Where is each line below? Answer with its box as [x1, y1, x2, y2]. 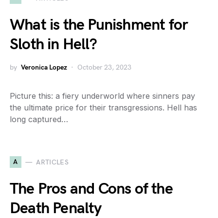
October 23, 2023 [77, 63, 131, 72]
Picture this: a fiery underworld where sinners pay [10, 91, 195, 101]
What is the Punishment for [10, 16, 188, 35]
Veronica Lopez [21, 63, 67, 72]
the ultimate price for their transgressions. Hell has [10, 103, 197, 112]
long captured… [10, 114, 68, 124]
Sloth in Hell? [10, 35, 97, 54]
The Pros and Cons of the [10, 180, 173, 199]
